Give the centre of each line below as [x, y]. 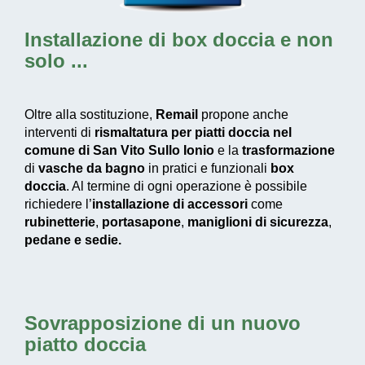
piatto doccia [85, 344]
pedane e [53, 240]
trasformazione [288, 150]
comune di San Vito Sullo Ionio [119, 150]
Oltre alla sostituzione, [90, 114]
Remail [177, 114]
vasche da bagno [92, 168]
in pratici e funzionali [208, 168]
